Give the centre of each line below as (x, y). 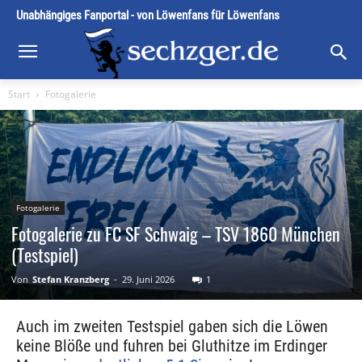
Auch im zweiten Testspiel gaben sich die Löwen (172, 327)
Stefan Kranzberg (71, 280)
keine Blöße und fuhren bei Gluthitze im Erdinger (172, 346)
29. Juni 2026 (148, 280)
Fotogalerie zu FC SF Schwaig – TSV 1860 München (176, 234)
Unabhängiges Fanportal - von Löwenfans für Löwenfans (148, 15)
